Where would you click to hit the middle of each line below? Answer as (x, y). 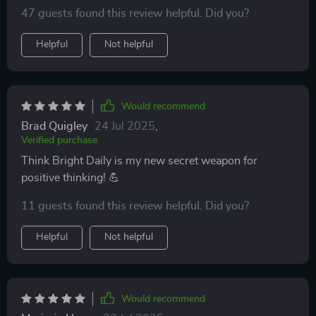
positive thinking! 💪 (71, 178)
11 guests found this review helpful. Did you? (135, 206)
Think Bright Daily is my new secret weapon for (139, 161)
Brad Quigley (54, 126)
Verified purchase (59, 140)
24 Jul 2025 (125, 126)
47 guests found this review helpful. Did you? (135, 13)
